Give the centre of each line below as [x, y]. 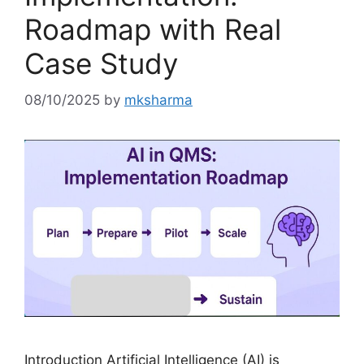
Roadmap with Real [153, 29]
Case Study [101, 63]
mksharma [158, 100]
